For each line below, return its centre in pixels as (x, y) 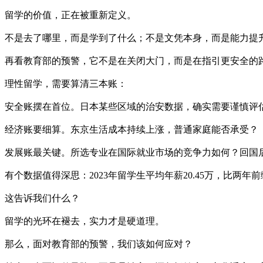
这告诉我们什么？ (42, 198)
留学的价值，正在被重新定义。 (70, 15)
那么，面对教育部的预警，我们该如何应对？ (99, 244)
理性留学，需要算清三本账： (66, 84)
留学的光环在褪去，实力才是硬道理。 (85, 221)
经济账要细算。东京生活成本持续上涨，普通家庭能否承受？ (131, 130)
